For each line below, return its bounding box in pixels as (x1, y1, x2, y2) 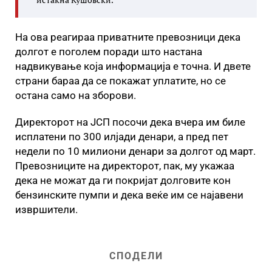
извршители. (15, 203, 78, 216)
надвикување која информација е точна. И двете (15, 60, 251, 72)
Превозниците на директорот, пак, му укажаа (15, 160, 234, 172)
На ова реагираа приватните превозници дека (15, 31, 240, 43)
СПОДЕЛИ (109, 250, 163, 262)
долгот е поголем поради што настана (15, 46, 202, 58)
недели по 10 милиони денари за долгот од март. (15, 145, 256, 157)
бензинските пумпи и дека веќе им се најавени (15, 189, 243, 201)
